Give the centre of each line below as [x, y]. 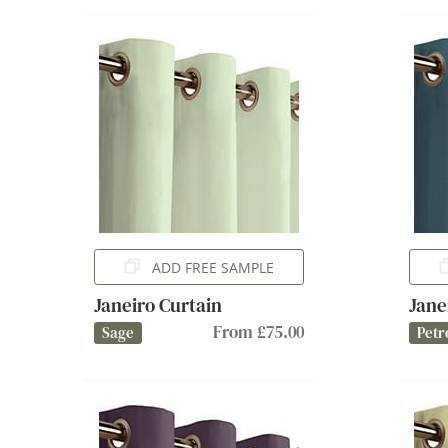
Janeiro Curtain [158, 305]
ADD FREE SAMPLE [213, 267]
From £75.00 [258, 332]
